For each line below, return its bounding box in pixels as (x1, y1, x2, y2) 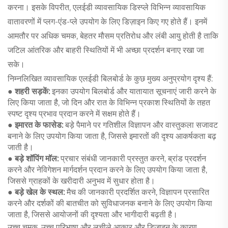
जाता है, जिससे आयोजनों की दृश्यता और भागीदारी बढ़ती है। (8, 209, 178, 219)
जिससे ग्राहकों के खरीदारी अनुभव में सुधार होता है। (8, 176, 155, 186)
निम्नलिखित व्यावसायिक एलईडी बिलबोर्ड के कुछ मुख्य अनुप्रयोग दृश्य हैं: (8, 73, 213, 83)
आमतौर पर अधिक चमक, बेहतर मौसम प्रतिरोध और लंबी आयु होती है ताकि (8, 31, 218, 41)
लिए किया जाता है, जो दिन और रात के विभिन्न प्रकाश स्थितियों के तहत (8, 97, 210, 107)
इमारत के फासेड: (15, 120, 65, 130)
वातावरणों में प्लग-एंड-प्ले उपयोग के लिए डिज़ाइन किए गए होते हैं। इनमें (8, 16, 207, 26)
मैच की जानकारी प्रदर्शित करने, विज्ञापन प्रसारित (67, 187, 209, 197)
